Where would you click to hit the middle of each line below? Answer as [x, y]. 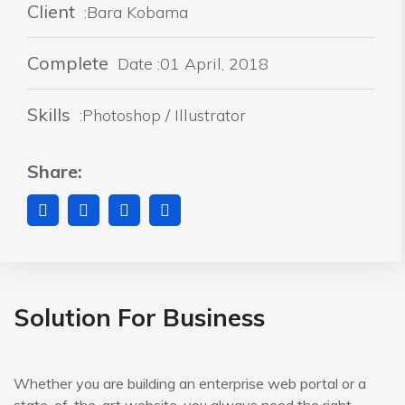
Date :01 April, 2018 [193, 64]
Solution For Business [139, 318]
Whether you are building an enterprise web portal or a [190, 384]
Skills [49, 115]
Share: [55, 172]
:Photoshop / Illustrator [160, 116]
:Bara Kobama [134, 13]
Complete [70, 63]
